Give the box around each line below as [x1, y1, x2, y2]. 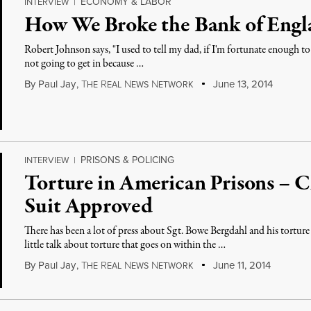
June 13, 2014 [210, 76, 273, 91]
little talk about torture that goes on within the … [24, 237, 226, 253]
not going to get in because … [24, 56, 144, 72]
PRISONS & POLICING [81, 153, 175, 167]
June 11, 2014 [210, 258, 271, 272]
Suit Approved [24, 192, 153, 222]
